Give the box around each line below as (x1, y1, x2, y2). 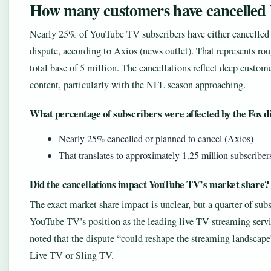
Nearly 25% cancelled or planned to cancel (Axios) (59, 132, 253, 145)
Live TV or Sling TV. (30, 249, 114, 262)
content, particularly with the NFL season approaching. (30, 78, 246, 91)
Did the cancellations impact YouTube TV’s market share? (30, 177, 269, 192)
